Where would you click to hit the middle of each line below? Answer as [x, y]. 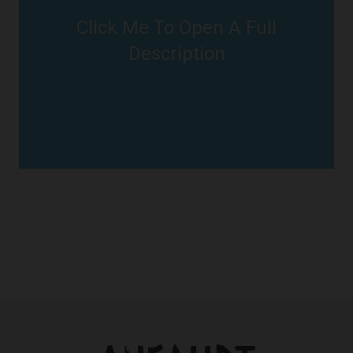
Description [176, 53]
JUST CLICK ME [176, 41]
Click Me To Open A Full [176, 27]
